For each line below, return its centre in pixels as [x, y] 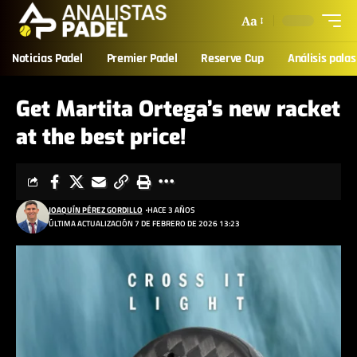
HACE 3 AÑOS [171, 210]
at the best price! [101, 137]
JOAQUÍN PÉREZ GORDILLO [95, 210]
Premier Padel [142, 59]
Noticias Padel [47, 59]
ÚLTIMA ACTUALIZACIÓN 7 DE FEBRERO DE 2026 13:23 [144, 224]
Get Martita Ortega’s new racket [178, 109]
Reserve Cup [232, 59]
